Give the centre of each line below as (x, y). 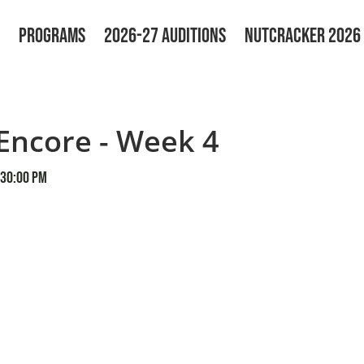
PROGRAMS (52, 36)
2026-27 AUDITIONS (165, 36)
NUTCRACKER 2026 (302, 36)
